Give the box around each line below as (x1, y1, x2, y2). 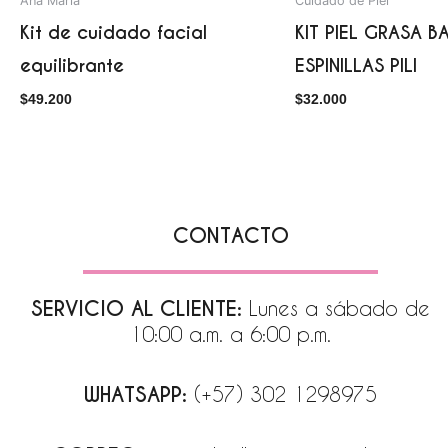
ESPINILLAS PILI (295, 53, 417, 77)
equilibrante (20, 53, 124, 77)
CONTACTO (172, 222, 289, 249)
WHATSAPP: (84, 381, 195, 408)
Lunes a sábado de (249, 295, 431, 320)
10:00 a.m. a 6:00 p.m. (130, 321, 332, 346)
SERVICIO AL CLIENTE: (31, 295, 250, 322)
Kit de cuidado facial (20, 20, 207, 44)
